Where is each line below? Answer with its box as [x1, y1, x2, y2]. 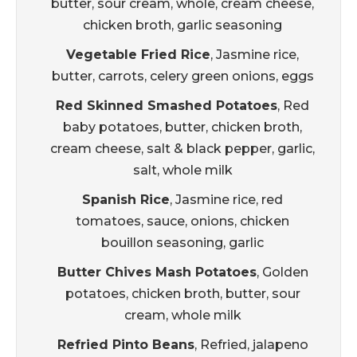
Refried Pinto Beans [57, 337, 194, 353]
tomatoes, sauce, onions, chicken [76, 214, 289, 229]
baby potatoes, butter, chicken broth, [63, 120, 302, 135]
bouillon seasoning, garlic [101, 235, 264, 251]
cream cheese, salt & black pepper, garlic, [50, 141, 315, 157]
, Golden [256, 265, 308, 280]
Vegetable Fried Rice [66, 47, 210, 63]
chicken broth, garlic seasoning [83, 18, 282, 33]
